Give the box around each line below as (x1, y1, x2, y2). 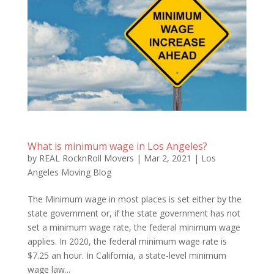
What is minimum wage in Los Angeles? (27, 139, 207, 153)
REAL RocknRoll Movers (39, 152, 134, 164)
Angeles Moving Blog (27, 166, 111, 178)
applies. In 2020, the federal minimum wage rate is (27, 235, 227, 247)
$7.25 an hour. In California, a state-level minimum (27, 249, 226, 261)
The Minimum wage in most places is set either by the (27, 193, 242, 205)
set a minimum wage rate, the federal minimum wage (27, 221, 240, 233)
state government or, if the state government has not (27, 207, 240, 219)
